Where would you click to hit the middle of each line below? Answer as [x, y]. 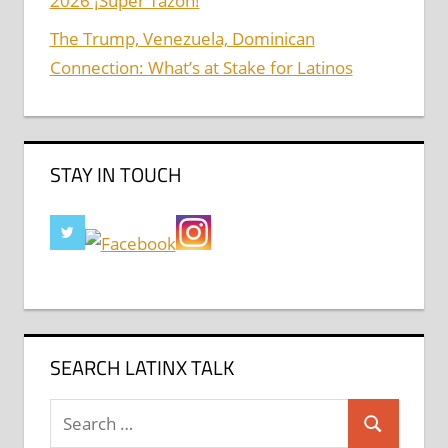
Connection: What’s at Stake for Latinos [201, 67]
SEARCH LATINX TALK [141, 368]
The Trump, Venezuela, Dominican [182, 38]
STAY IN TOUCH [115, 175]
